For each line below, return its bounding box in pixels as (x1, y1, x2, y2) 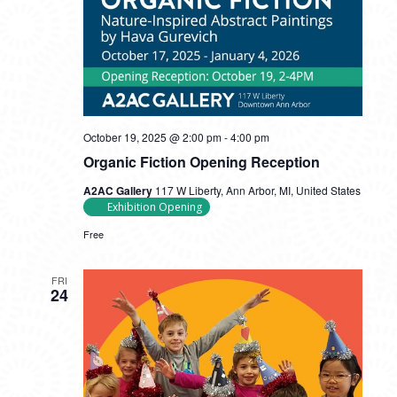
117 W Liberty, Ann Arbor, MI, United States (154, 182, 361, 198)
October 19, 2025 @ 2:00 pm (82, 128, 222, 144)
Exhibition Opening (106, 198, 202, 214)
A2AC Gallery (82, 182, 155, 198)
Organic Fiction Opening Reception (82, 151, 320, 172)
